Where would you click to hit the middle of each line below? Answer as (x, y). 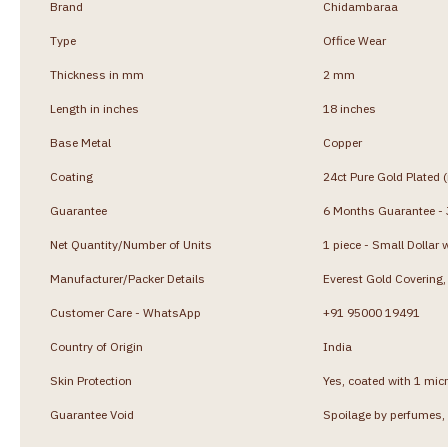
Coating (71, 176)
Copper (342, 142)
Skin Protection (91, 380)
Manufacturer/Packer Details (127, 278)
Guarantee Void (92, 414)
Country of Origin (96, 346)
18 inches (349, 108)
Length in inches (94, 108)
